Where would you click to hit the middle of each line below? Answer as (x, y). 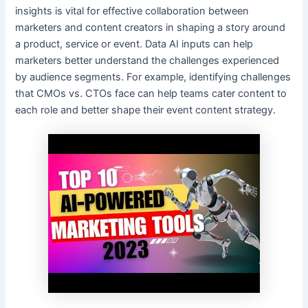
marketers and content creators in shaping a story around (151, 28)
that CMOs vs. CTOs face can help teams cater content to (151, 94)
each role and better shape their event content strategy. (146, 110)
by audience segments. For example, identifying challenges (153, 77)
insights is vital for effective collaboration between (132, 11)
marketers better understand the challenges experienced (147, 61)
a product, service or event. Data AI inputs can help (134, 44)
